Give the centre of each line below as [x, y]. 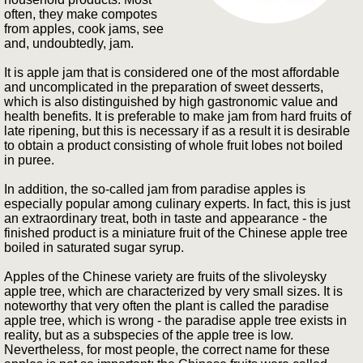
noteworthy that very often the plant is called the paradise [167, 306]
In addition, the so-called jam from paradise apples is [155, 190]
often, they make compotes [81, 15]
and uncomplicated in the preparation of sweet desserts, [164, 88]
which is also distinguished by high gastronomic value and [171, 102]
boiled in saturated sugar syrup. [94, 248]
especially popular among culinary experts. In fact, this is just [177, 204]
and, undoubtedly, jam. [69, 44]
